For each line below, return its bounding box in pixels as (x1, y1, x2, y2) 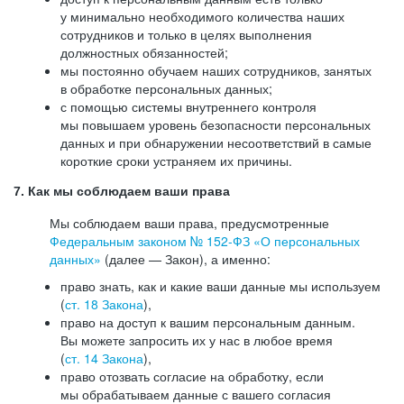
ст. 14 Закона (65, 349, 143, 367)
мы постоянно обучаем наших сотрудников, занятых (60, 61, 372, 79)
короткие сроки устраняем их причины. (60, 151, 292, 170)
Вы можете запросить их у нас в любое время (60, 331, 333, 349)
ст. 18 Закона (65, 295, 143, 313)
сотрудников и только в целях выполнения (60, 25, 312, 43)
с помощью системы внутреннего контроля (60, 97, 317, 115)
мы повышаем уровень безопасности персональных (60, 115, 371, 133)
